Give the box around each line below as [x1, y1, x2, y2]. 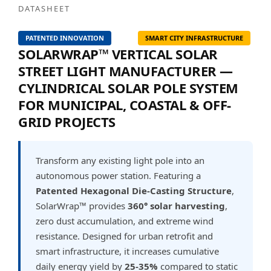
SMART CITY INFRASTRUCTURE [145, 33, 243, 42]
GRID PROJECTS [18, 113, 116, 131]
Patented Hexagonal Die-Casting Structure [36, 184, 232, 197]
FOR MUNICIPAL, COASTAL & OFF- [18, 96, 231, 114]
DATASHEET [18, 3, 70, 14]
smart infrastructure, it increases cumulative [36, 245, 219, 257]
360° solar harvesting [128, 200, 225, 212]
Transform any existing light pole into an [36, 154, 204, 166]
